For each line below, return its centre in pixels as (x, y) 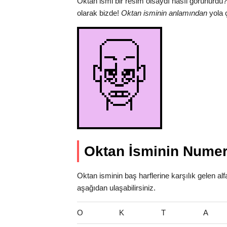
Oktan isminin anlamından (164, 13)
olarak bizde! (99, 13)
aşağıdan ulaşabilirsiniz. (116, 188)
